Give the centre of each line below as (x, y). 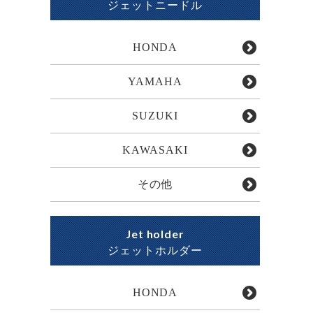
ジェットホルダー (155, 250)
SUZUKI (155, 116)
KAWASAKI (155, 150)
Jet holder (155, 234)
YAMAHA (155, 81)
